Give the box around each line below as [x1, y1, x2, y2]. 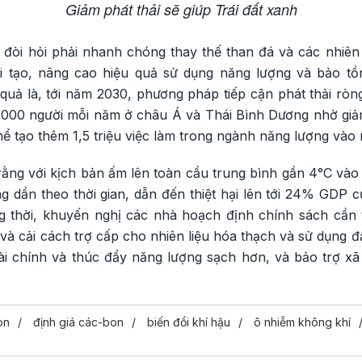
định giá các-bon [33, 314, 124, 329]
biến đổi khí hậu [147, 314, 230, 329]
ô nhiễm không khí [254, 314, 351, 329]
